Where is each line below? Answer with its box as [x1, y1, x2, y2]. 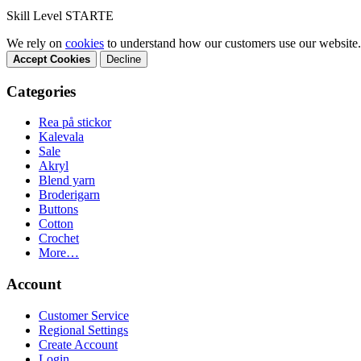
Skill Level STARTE [6, 8, 114, 23]
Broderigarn [39, 188, 100, 202]
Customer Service [39, 308, 129, 322]
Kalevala [39, 130, 84, 144]
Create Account [39, 337, 118, 351]
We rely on [6, 35, 65, 50]
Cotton [39, 217, 73, 231]
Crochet [39, 231, 79, 246]
